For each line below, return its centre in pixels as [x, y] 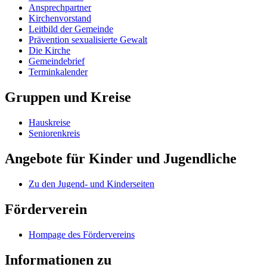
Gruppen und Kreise [68, 97]
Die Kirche [49, 51]
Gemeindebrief [57, 61]
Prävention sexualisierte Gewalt [88, 40]
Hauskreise [49, 122]
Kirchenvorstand [60, 18]
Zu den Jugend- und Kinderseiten [91, 184]
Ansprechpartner [60, 8]
